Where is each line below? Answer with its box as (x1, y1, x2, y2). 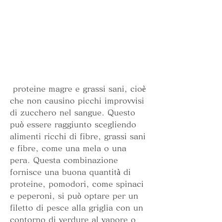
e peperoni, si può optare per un (10, 192, 138, 200)
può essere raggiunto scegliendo (10, 120, 136, 129)
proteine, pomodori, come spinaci (10, 180, 144, 188)
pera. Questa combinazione (10, 156, 118, 165)
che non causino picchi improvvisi (10, 97, 144, 105)
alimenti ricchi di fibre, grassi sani (10, 132, 146, 141)
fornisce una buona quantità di (10, 168, 131, 176)
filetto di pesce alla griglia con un (10, 204, 143, 212)
